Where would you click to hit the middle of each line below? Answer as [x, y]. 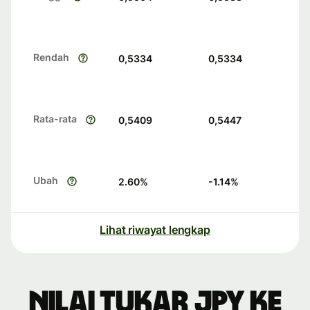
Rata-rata [55, 119]
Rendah [51, 57]
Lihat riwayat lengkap [155, 230]
